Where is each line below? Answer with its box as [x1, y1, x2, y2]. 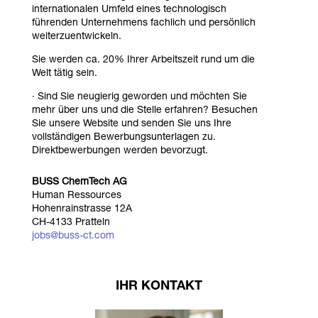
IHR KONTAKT [115, 280, 202, 293]
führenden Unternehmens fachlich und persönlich [31, 18, 256, 28]
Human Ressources [31, 190, 121, 201]
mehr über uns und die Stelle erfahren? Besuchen [31, 105, 258, 116]
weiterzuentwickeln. [31, 31, 121, 42]
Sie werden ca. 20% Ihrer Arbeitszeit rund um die [31, 55, 255, 65]
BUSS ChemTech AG [31, 177, 127, 187]
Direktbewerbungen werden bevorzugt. [31, 146, 208, 156]
